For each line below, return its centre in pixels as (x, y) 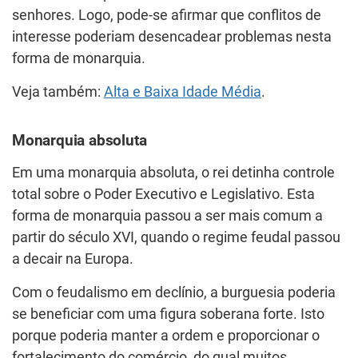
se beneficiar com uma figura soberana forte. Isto (168, 314)
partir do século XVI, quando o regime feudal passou (176, 237)
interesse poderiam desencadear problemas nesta (172, 36)
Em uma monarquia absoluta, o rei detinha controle (173, 172)
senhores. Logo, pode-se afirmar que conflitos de (167, 15)
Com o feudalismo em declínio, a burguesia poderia (174, 292)
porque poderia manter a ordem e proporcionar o (166, 335)
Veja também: (58, 91)
